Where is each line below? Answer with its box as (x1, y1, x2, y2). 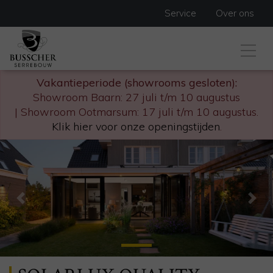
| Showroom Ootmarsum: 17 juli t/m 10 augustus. (15, 105, 258, 119)
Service (165, 7, 196, 19)
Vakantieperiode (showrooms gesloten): (36, 76, 237, 90)
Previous (19, 198, 63, 213)
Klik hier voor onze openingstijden (51, 119, 220, 133)
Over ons (216, 7, 254, 19)
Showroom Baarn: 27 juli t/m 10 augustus (33, 90, 240, 104)
